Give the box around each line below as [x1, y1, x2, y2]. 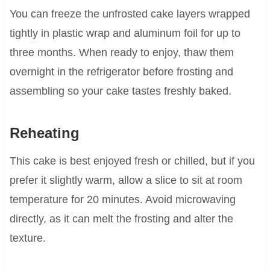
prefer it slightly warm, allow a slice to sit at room [9, 174, 242, 186]
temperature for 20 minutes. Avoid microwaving [9, 193, 236, 206]
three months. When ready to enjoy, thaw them [9, 46, 234, 58]
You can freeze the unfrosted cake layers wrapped [9, 7, 250, 20]
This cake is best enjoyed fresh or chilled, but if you [9, 154, 255, 167]
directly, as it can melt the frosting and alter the [9, 212, 233, 225]
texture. [9, 231, 46, 244]
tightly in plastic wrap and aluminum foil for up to [9, 27, 240, 39]
